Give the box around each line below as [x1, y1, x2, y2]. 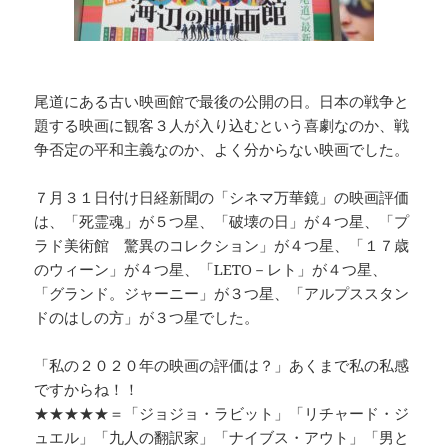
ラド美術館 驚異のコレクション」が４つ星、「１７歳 [34, 235, 410, 256]
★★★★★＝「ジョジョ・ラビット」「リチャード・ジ [34, 403, 410, 424]
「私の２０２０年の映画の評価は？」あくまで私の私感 [34, 355, 410, 376]
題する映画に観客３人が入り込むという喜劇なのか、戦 [34, 115, 410, 136]
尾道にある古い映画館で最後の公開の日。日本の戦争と [34, 91, 410, 112]
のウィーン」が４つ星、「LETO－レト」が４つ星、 [34, 259, 388, 280]
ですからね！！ [34, 379, 140, 400]
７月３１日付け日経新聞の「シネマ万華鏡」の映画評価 [34, 187, 410, 208]
